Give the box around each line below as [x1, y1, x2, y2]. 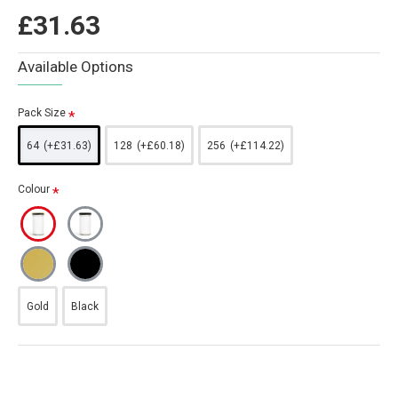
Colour [18, 183, 50, 195]
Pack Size [18, 107, 66, 119]
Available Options [18, 58, 133, 76]
